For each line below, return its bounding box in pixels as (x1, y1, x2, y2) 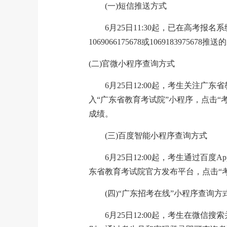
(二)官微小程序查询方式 (89, 59, 175, 68)
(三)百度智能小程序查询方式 (105, 131, 207, 140)
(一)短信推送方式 (105, 2, 167, 10)
